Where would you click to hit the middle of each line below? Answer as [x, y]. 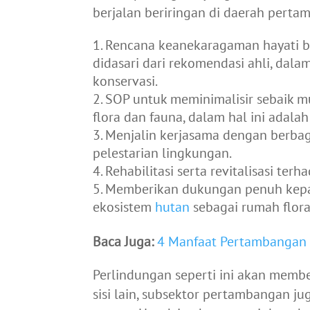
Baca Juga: [124, 242]
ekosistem [124, 207]
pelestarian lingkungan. [163, 153]
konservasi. [126, 81]
